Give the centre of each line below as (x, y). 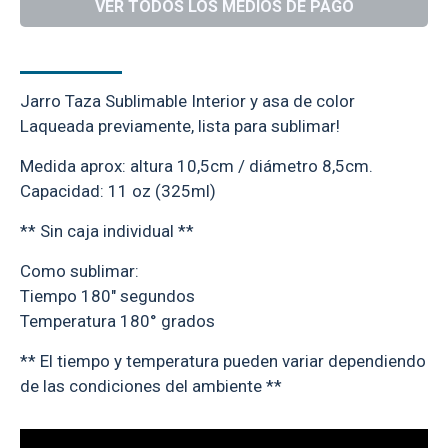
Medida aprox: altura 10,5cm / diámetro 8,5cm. (196, 166)
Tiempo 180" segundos (107, 296)
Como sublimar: (79, 271)
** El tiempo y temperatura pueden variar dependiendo (223, 361)
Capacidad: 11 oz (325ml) (118, 191)
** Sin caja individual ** (107, 231)
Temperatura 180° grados (117, 321)
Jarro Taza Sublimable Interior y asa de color (187, 101)
